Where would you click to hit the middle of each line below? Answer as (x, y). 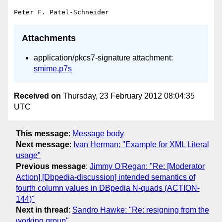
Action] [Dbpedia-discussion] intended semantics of (106, 177)
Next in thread (42, 210)
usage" (28, 156)
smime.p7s (53, 69)
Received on (37, 96)
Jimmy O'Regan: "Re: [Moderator (147, 166)
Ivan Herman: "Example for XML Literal (141, 145)
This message (42, 134)
